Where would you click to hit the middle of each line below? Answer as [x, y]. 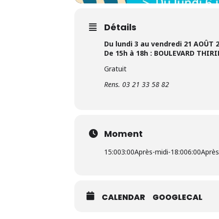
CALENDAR [123, 197]
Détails [120, 27]
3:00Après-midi [145, 152]
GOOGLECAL [177, 197]
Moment [123, 133]
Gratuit [115, 68]
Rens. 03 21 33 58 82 [137, 84]
